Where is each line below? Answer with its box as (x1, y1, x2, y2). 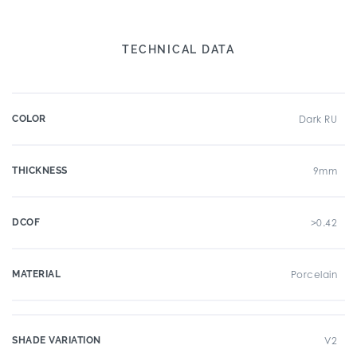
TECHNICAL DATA (122, 43, 235, 56)
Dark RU (298, 113, 337, 125)
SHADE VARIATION (12, 335, 101, 346)
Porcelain (290, 269, 337, 280)
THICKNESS (12, 165, 68, 176)
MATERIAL (12, 269, 61, 280)
